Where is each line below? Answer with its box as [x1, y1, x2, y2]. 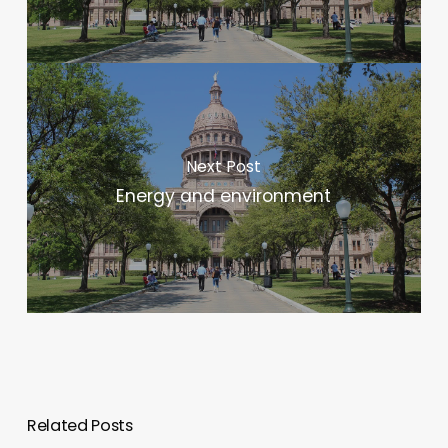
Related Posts [26, 413, 133, 437]
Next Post [186, 155, 262, 179]
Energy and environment [116, 184, 332, 209]
